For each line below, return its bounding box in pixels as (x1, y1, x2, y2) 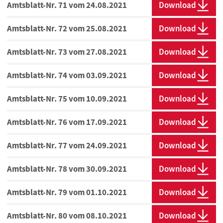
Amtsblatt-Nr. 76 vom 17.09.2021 (7, 116, 127, 128)
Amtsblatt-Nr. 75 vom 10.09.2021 (7, 93, 127, 105)
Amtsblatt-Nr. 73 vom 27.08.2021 (7, 46, 127, 58)
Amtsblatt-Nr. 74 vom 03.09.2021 (7, 70, 127, 81)
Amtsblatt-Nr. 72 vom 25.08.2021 (7, 23, 127, 34)
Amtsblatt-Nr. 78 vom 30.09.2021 (7, 163, 127, 175)
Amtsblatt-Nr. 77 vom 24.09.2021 (7, 140, 127, 151)
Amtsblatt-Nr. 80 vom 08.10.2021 (7, 210, 127, 222)
